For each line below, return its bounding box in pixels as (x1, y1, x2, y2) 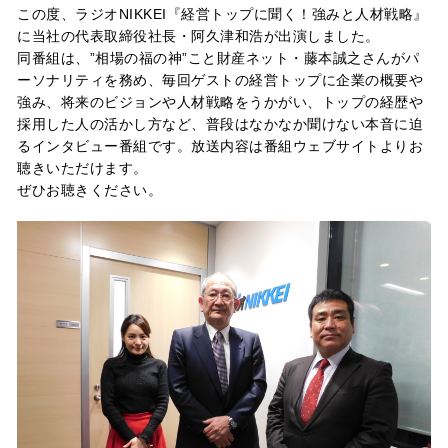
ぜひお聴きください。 (17, 182, 162, 198)
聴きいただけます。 (17, 160, 148, 176)
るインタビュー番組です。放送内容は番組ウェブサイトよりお (17, 138, 423, 154)
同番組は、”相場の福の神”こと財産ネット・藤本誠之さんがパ (17, 50, 420, 66)
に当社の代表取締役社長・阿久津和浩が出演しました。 (17, 28, 380, 44)
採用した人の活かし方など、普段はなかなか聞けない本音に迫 (17, 116, 423, 132)
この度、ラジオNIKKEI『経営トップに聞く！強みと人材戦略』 (17, 6, 428, 22)
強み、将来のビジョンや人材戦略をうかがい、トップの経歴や (17, 94, 423, 110)
